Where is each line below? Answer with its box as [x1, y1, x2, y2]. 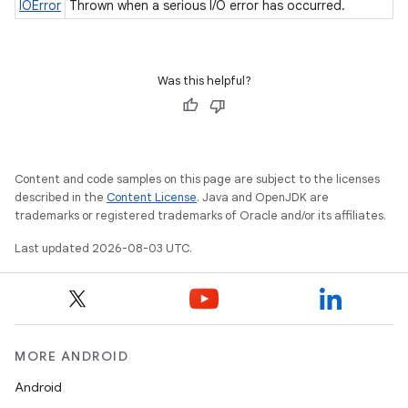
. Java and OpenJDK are [197, 189, 329, 205]
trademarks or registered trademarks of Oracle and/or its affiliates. [15, 208, 386, 223]
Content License [107, 189, 197, 205]
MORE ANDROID [15, 348, 128, 364]
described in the [15, 189, 107, 205]
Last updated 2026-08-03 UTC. [15, 240, 192, 256]
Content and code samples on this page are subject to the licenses [15, 171, 380, 187]
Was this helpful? [157, 73, 251, 88]
